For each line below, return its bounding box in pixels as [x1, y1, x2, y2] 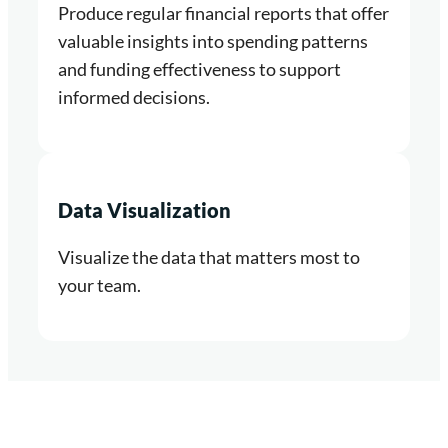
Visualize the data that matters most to [58, 245, 360, 268]
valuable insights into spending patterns [58, 29, 368, 52]
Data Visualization [58, 197, 231, 222]
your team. [58, 273, 141, 296]
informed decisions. [58, 85, 210, 108]
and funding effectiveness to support [58, 57, 341, 80]
